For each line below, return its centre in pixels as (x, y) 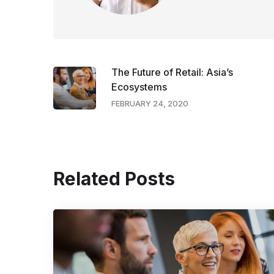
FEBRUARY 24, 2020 (150, 104)
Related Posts (114, 178)
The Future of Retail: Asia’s (172, 72)
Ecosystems (139, 87)
